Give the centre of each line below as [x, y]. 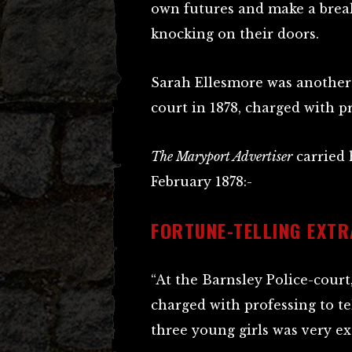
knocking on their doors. [235, 34]
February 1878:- [202, 181]
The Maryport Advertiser [222, 156]
